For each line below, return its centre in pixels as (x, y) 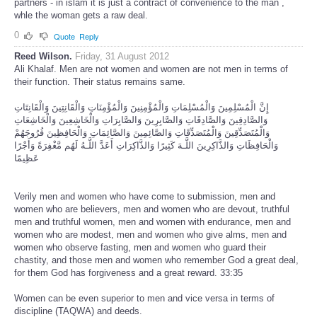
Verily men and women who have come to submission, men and (145, 196)
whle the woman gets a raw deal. (81, 16)
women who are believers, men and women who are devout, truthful (152, 209)
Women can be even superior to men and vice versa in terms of (144, 298)
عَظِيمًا (27, 158)
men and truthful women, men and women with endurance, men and (152, 221)
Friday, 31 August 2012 (122, 56)
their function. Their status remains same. (100, 81)
